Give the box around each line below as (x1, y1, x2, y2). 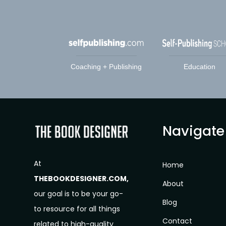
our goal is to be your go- (34, 189, 124, 199)
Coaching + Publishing (71, 63, 142, 71)
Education (183, 63, 215, 71)
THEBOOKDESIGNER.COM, (34, 174, 129, 184)
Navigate (162, 121, 225, 140)
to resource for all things (34, 204, 121, 214)
